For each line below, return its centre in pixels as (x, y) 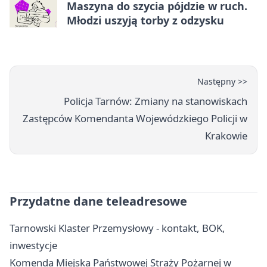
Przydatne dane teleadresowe (98, 201)
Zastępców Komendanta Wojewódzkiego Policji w (135, 119)
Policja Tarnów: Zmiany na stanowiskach (156, 101)
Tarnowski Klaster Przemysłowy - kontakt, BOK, (117, 228)
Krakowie (226, 136)
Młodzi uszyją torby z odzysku (145, 21)
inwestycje (33, 246)
